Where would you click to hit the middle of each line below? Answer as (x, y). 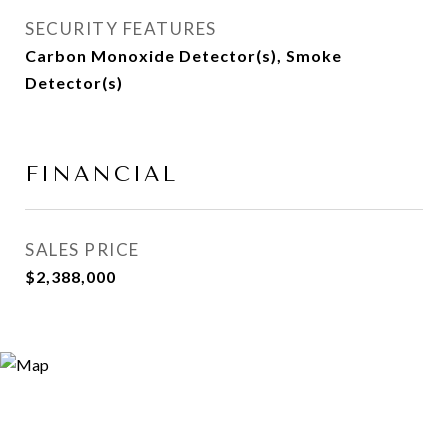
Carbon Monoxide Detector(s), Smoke (183, 55)
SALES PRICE (82, 249)
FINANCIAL (101, 174)
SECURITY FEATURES (121, 28)
